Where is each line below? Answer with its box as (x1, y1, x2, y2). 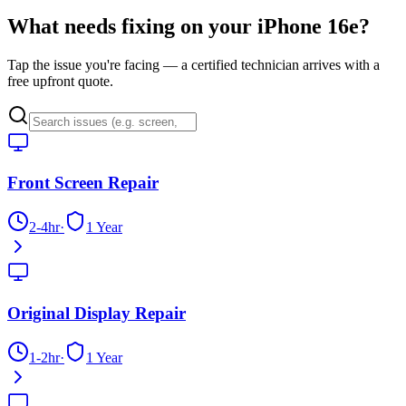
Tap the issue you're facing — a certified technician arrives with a (7, 56, 380, 72)
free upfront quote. (7, 72, 113, 89)
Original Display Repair (7, 303, 186, 323)
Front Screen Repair (7, 173, 159, 193)
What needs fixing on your (7, 14, 257, 38)
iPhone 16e (257, 14, 359, 38)
